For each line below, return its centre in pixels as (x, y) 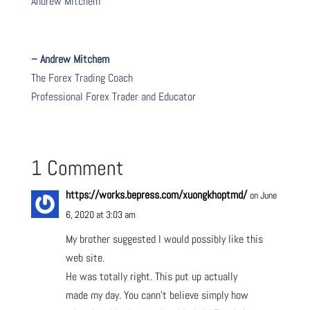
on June (263, 195)
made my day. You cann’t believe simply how (157, 295)
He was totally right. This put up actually (151, 276)
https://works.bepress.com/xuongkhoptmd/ (156, 194)
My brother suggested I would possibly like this (164, 239)
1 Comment (77, 168)
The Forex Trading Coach (82, 77)
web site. (85, 257)
